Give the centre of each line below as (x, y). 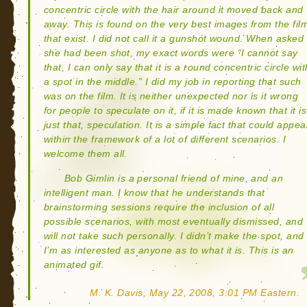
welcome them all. (85, 154)
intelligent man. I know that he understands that (154, 193)
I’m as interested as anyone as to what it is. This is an (169, 250)
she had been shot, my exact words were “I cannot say (171, 53)
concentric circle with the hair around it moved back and (173, 10)
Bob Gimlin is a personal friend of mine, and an (174, 179)
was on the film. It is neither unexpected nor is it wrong (171, 96)
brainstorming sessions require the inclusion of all (159, 207)
